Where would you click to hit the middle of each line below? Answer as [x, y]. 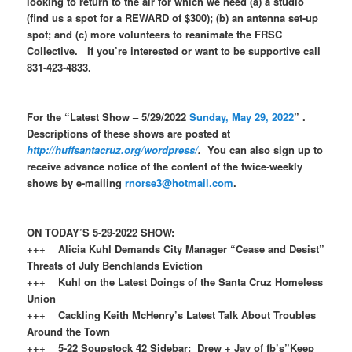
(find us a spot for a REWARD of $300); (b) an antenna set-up [173, 18]
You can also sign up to [266, 150]
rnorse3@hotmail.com [180, 183]
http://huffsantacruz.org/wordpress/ [113, 150]
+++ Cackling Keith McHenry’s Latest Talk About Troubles [172, 315]
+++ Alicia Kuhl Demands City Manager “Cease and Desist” [176, 249]
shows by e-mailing [76, 183]
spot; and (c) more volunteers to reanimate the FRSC [155, 35]
